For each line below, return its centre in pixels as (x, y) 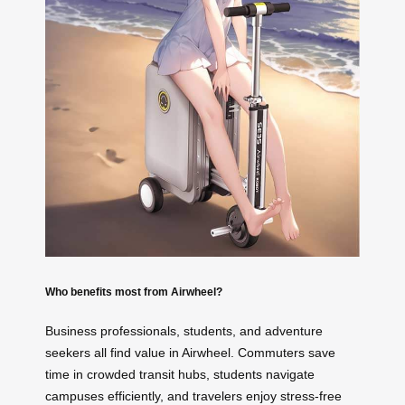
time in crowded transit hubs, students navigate (180, 375)
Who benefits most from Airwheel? (134, 291)
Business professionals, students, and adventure (184, 331)
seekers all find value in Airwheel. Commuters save (190, 353)
